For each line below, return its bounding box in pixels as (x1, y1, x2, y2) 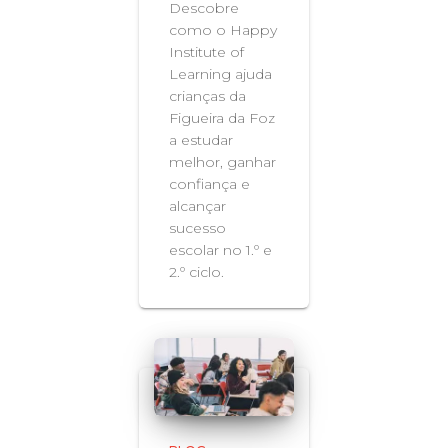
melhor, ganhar (169, 152, 276, 171)
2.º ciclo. (169, 262, 224, 281)
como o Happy (169, 20, 277, 39)
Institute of (169, 42, 244, 61)
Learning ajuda (169, 64, 272, 83)
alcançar (169, 196, 226, 215)
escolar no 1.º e (169, 240, 272, 259)
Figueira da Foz (169, 108, 275, 127)
